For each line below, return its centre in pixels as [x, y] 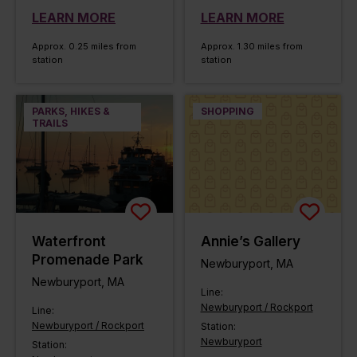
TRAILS [50, 124]
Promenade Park [88, 259]
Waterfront [69, 241]
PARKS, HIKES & [71, 112]
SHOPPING [227, 112]
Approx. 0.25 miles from [84, 47]
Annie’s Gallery [250, 241]
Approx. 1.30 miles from [251, 47]
